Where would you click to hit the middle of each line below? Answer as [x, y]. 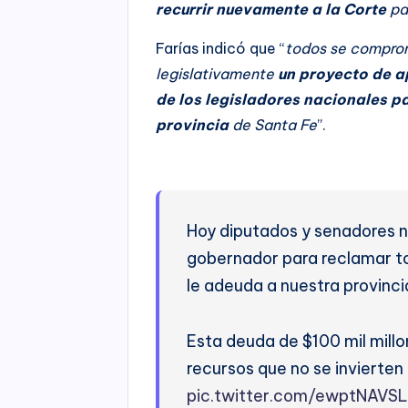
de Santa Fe [273, 124]
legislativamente [217, 73]
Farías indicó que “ [221, 48]
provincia [193, 124]
